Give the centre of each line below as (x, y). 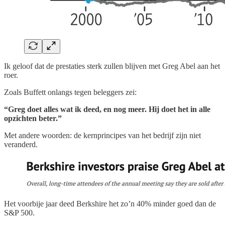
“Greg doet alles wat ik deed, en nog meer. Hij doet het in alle (107, 109)
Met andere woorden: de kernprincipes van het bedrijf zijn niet (102, 135)
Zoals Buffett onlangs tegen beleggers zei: (70, 92)
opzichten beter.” (33, 118)
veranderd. (21, 144)
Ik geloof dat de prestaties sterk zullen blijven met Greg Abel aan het (112, 66)
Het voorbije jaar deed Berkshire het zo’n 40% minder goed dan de (110, 203)
